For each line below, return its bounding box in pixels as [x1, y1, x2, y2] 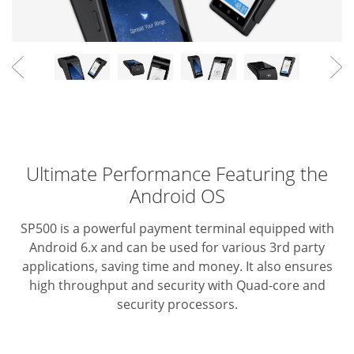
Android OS [129, 183, 225, 209]
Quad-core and [232, 277, 326, 295]
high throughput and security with [28, 277, 233, 295]
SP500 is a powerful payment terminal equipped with [20, 220, 334, 238]
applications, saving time [21, 258, 169, 276]
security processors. [116, 296, 238, 314]
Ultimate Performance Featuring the [26, 160, 328, 187]
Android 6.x [29, 239, 97, 257]
